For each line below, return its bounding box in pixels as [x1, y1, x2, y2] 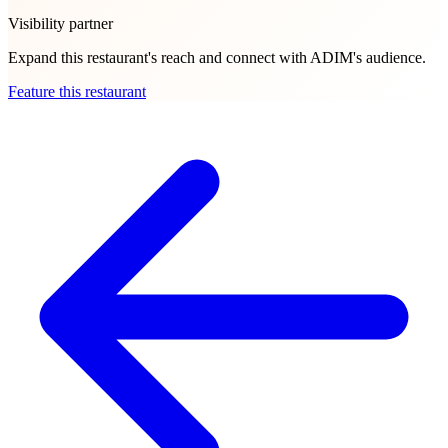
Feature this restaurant [8, 83, 146, 101]
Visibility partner [8, 15, 113, 33]
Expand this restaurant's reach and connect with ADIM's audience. [8, 49, 426, 67]
